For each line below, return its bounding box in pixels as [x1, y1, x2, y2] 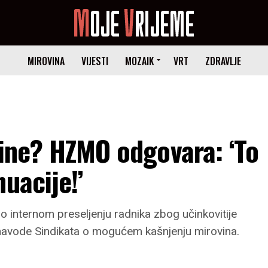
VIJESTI [81, 54, 108, 68]
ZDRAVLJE [205, 54, 241, 68]
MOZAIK [124, 54, 154, 68]
